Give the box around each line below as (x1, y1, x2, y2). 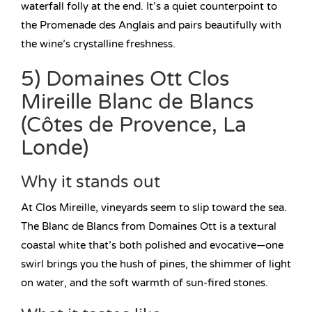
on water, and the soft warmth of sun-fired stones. (21, 276, 268, 290)
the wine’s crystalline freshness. (21, 38, 175, 51)
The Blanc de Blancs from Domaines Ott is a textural (21, 220, 276, 233)
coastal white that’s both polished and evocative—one (21, 239, 283, 252)
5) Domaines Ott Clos (21, 66, 229, 93)
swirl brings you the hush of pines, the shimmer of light (21, 258, 291, 271)
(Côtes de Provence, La (21, 112, 247, 139)
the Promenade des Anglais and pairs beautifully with (21, 19, 281, 32)
